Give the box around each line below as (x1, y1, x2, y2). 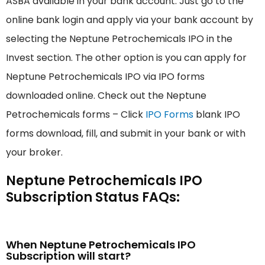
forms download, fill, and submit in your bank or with (6, 127, 245, 141)
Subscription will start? (6, 248, 131, 264)
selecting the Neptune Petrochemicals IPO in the (6, 32, 232, 46)
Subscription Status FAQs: (6, 188, 180, 207)
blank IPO (193, 108, 240, 122)
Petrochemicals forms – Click (6, 108, 146, 122)
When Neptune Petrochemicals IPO (6, 237, 196, 253)
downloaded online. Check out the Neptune (6, 89, 206, 103)
